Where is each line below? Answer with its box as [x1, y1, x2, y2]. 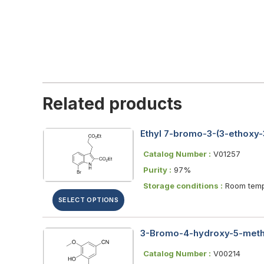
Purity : [143, 164, 171, 174]
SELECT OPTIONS [58, 195, 119, 204]
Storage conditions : [143, 180, 223, 190]
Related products [42, 93, 182, 114]
